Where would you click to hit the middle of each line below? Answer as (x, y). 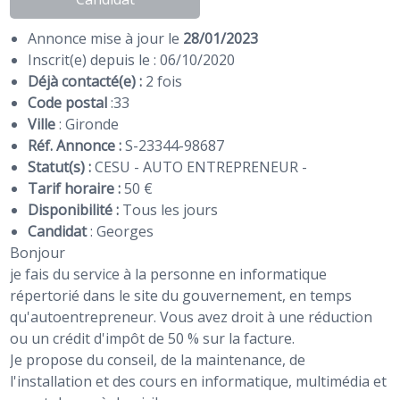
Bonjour (38, 252)
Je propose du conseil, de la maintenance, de (158, 359)
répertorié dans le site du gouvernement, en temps (181, 295)
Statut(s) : (60, 167)
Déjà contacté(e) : (87, 81)
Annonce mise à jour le (106, 38)
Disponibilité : (74, 209)
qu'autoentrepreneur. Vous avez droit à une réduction (192, 317)
